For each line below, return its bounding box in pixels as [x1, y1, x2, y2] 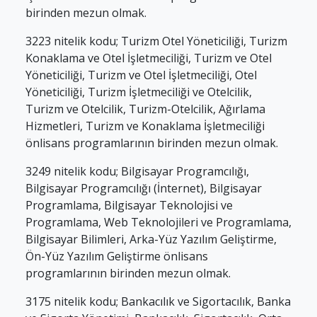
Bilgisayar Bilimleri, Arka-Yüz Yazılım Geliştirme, [25, 231, 277, 247]
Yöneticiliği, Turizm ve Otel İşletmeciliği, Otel [25, 67, 257, 83]
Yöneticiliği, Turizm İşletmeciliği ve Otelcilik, [25, 84, 252, 100]
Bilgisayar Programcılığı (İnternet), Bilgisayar [25, 180, 262, 196]
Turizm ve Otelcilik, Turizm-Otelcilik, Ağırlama [25, 101, 265, 117]
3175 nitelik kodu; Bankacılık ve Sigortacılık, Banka [25, 294, 291, 309]
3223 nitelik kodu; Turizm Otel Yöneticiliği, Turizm [25, 33, 287, 49]
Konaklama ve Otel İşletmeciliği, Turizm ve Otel [25, 50, 272, 66]
